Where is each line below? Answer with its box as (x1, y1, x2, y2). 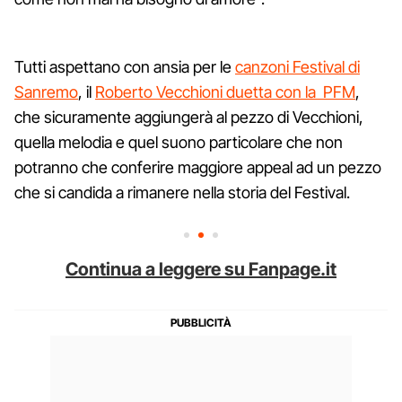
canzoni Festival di (235, 57, 360, 76)
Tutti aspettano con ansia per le (14, 57, 235, 76)
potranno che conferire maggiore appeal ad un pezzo (14, 157, 381, 177)
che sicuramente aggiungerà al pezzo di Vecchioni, (14, 107, 363, 127)
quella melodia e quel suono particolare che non (14, 132, 343, 152)
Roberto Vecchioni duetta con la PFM (95, 82, 355, 101)
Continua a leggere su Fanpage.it (66, 258, 336, 280)
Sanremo (14, 82, 78, 101)
